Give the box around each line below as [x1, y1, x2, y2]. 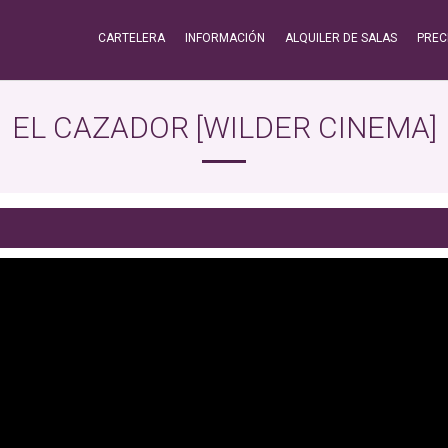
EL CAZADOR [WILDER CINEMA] [11, 110, 437, 145]
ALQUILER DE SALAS [285, 31, 397, 45]
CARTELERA [98, 31, 165, 45]
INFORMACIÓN [185, 31, 265, 45]
